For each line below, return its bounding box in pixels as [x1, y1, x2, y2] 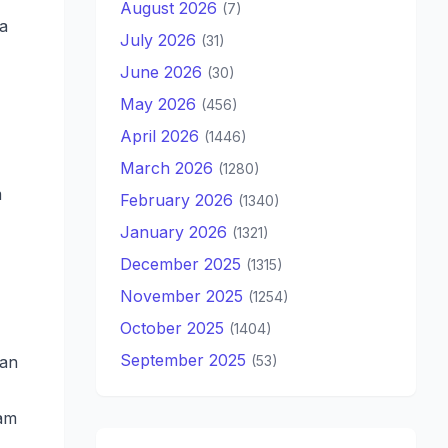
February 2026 [120, 190, 238, 210]
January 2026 [120, 222, 232, 242]
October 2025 [120, 318, 229, 338]
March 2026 [120, 158, 218, 178]
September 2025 [120, 350, 251, 370]
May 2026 [120, 94, 201, 114]
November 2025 [120, 286, 248, 306]
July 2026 [120, 30, 201, 50]
